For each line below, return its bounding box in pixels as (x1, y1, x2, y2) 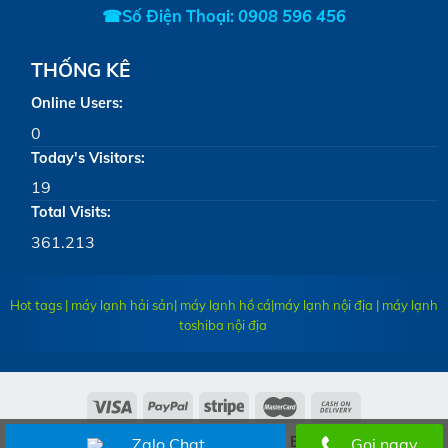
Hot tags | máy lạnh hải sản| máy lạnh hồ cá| (10, 296, 274, 313)
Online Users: (30, 93, 123, 112)
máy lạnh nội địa (274, 296, 373, 313)
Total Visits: (30, 203, 111, 222)
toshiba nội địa (178, 316, 267, 333)
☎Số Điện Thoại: (102, 5, 234, 26)
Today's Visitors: (30, 148, 145, 167)
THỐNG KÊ (30, 58, 130, 83)
